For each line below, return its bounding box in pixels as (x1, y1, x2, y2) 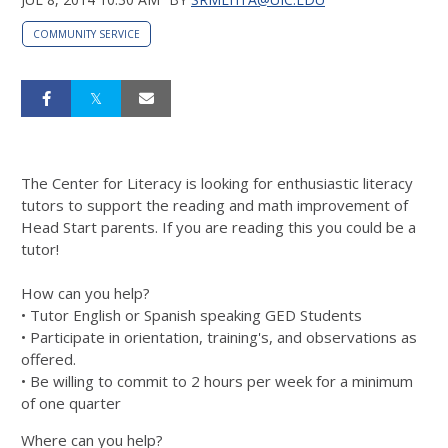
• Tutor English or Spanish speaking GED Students (21, 304, 362, 325)
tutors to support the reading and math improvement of (21, 194, 408, 215)
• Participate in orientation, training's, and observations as (21, 326, 417, 347)
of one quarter (21, 392, 121, 413)
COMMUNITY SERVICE (33, 26, 140, 41)
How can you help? (21, 282, 150, 303)
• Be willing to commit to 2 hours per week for (21, 370, 336, 391)
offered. (21, 348, 76, 369)
